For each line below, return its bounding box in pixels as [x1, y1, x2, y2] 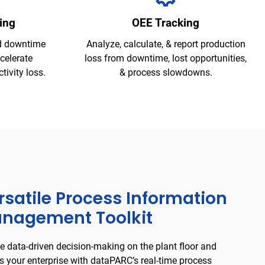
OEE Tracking [132, 15, 199, 30]
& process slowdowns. [119, 66, 212, 78]
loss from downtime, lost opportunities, [85, 52, 247, 64]
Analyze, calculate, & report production [86, 38, 245, 50]
